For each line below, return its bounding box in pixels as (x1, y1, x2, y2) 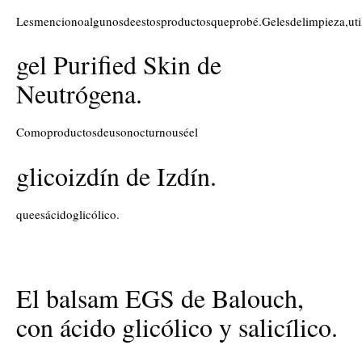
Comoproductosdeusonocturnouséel (16, 124, 198, 140)
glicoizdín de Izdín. (16, 158, 217, 193)
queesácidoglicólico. (16, 205, 120, 222)
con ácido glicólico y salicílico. (16, 309, 338, 344)
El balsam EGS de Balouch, (16, 280, 304, 315)
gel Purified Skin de (16, 47, 221, 82)
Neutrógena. (16, 76, 142, 111)
